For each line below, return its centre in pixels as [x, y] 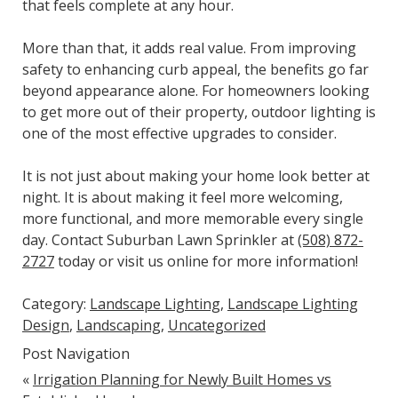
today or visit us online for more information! [206, 261]
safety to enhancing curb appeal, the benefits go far [195, 69]
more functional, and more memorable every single [192, 218]
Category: [56, 303]
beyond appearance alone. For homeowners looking [195, 90]
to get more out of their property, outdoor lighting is [199, 111]
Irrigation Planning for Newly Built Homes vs [182, 379]
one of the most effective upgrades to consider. [179, 133]
